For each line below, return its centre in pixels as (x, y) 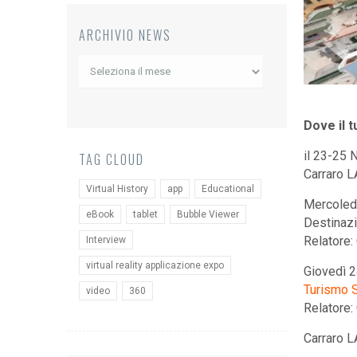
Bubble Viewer (208, 214)
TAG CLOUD (112, 159)
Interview (106, 240)
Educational (228, 189)
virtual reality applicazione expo (155, 265)
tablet (145, 214)
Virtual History (117, 189)
